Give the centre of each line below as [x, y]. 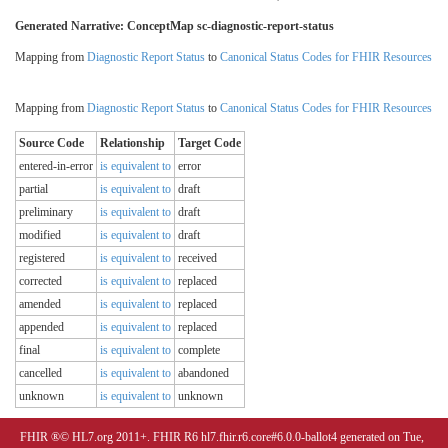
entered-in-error [56, 165]
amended [40, 303]
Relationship [132, 142]
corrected [40, 280]
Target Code [209, 142]
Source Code [51, 142]
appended [41, 326]
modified [40, 234]
